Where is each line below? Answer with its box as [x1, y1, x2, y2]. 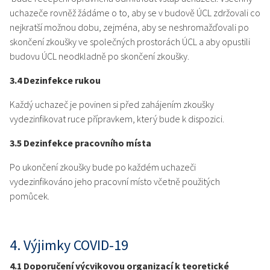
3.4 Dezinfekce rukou [10, 74, 101, 87]
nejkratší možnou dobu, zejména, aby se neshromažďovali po [10, 21, 249, 34]
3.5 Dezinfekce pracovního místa [10, 137, 151, 149]
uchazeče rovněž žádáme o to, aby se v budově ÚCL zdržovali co [10, 7, 260, 19]
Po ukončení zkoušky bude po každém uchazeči [10, 161, 196, 174]
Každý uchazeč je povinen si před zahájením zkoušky [10, 98, 214, 111]
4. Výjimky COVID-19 [10, 236, 128, 255]
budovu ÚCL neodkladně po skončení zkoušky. [10, 50, 189, 63]
